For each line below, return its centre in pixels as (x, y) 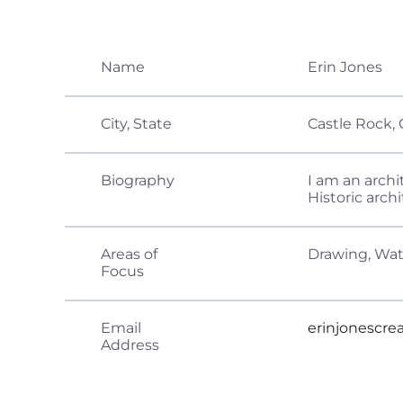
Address (130, 345)
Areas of (129, 255)
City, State (136, 124)
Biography (138, 181)
